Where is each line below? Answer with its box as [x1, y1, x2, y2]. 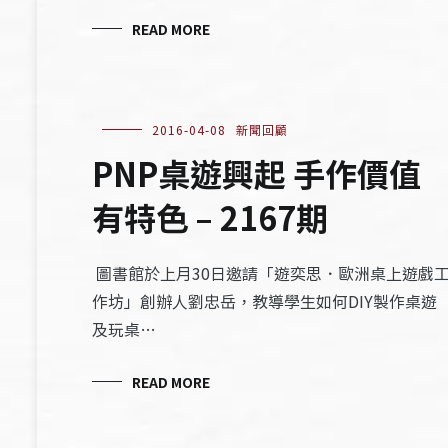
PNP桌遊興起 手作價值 [92, 150, 421, 196]
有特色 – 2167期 [92, 194, 328, 240]
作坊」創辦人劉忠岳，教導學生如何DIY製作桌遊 [92, 289, 437, 313]
